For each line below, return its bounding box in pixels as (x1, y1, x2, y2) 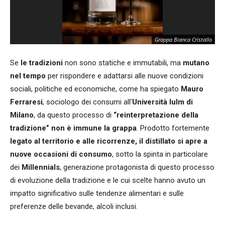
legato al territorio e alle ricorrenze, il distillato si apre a (10, 136, 207, 146)
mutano (183, 58, 209, 67)
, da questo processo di (34, 110, 114, 120)
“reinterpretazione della (114, 110, 198, 120)
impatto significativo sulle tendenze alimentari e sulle (10, 188, 184, 198)
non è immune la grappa (51, 123, 137, 133)
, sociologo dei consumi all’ (43, 97, 132, 106)
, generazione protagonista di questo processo (60, 162, 214, 172)
